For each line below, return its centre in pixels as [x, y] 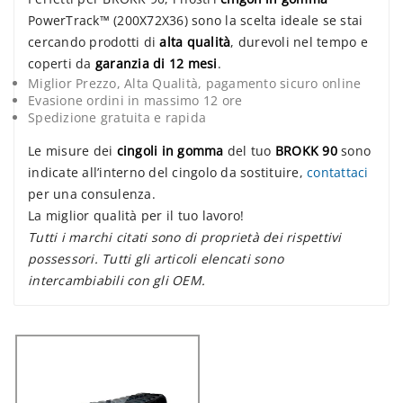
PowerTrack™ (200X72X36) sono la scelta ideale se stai [196, 21]
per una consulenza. [92, 194]
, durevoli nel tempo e [299, 42]
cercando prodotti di [94, 42]
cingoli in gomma [170, 151]
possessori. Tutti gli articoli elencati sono [156, 259]
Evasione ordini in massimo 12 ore [135, 101]
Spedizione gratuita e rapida [117, 118]
